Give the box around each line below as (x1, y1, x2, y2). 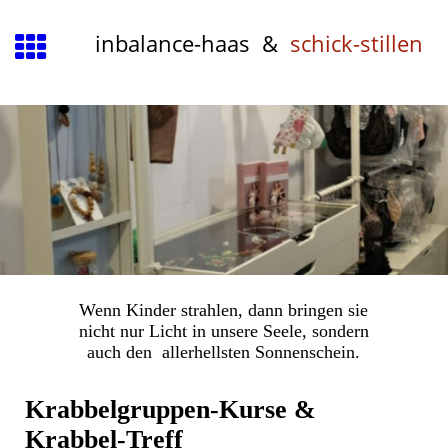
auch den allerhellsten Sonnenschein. (87, 341, 361, 362)
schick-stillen (290, 28, 423, 59)
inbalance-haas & (95, 28, 290, 59)
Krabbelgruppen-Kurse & (25, 395, 316, 425)
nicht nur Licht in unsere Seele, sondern (78, 320, 369, 341)
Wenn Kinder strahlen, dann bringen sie (79, 299, 369, 320)
